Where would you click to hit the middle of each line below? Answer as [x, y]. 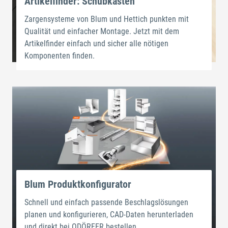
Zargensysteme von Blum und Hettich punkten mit [107, 19]
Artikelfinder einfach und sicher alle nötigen [96, 43]
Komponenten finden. [60, 55]
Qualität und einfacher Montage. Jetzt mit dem [102, 31]
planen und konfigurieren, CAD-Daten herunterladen [109, 214]
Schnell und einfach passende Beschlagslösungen [106, 202]
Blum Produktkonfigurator [78, 184]
